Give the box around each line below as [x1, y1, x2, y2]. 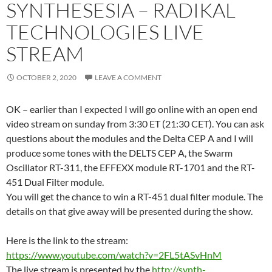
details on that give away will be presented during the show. [6, 205, 253, 217]
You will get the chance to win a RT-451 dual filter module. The [6, 190, 263, 202]
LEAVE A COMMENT [95, 72, 161, 82]
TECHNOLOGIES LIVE [6, 19, 204, 44]
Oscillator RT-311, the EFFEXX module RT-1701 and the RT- [6, 161, 255, 173]
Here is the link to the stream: [6, 234, 128, 246]
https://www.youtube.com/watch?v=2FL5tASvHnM [6, 248, 222, 260]
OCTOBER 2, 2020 [16, 72, 76, 82]
